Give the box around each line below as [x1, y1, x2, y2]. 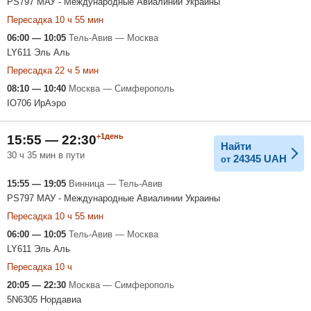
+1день [96, 131, 124, 140]
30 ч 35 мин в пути [7, 149, 85, 160]
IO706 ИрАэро [7, 97, 66, 108]
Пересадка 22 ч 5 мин [7, 65, 99, 76]
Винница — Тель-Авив [69, 178, 162, 189]
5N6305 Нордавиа [7, 294, 81, 305]
